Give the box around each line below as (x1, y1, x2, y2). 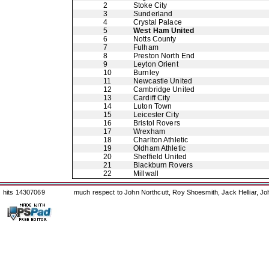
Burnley (133, 68, 159, 77)
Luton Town (133, 102, 172, 110)
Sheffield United (133, 153, 187, 161)
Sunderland (133, 10, 173, 18)
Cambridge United (133, 85, 195, 94)
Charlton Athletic (133, 136, 189, 144)
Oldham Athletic (133, 144, 186, 153)
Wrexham (133, 127, 165, 136)
